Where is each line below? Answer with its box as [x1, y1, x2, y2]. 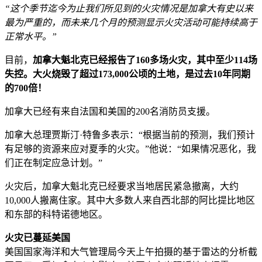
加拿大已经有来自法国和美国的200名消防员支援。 [5, 106, 215, 116]
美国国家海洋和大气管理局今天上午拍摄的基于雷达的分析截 [5, 246, 257, 257]
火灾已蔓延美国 [5, 232, 70, 243]
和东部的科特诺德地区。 [5, 209, 108, 219]
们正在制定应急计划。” [5, 157, 102, 168]
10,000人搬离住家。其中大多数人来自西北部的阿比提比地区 [5, 195, 255, 205]
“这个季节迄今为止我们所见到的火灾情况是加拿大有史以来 [5, 3, 253, 13]
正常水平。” [5, 31, 57, 42]
